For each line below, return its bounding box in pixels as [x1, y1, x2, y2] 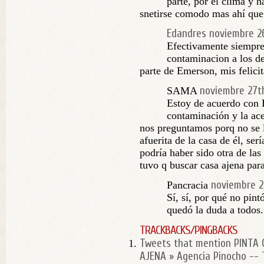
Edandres [167, 27, 206, 40]
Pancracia [167, 179, 208, 191]
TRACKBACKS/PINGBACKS [140, 223, 237, 237]
